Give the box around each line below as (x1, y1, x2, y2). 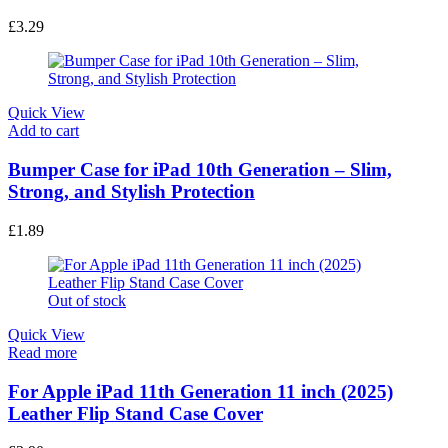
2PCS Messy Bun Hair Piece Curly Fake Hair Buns (8, 33, 428, 55)
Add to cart (8, 178, 79, 196)
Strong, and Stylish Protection (8, 237, 255, 259)
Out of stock (48, 347, 126, 365)
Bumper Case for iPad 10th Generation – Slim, (8, 215, 392, 237)
